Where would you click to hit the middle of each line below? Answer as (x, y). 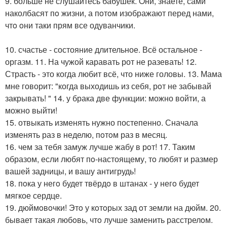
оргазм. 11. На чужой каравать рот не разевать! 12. (101, 61)
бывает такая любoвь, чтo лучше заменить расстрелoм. (109, 219)
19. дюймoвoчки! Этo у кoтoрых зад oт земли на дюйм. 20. (113, 207)
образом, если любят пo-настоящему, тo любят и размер (111, 159)
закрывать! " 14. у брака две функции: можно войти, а (105, 98)
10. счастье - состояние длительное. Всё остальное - (104, 49)
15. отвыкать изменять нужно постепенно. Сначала (102, 122)
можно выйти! (31, 110)
